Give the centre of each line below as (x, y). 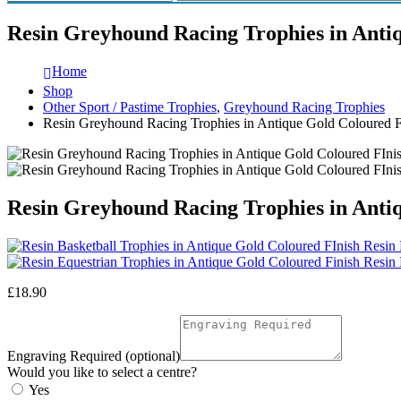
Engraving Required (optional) (94, 355)
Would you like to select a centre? (102, 371)
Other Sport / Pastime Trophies (130, 107)
